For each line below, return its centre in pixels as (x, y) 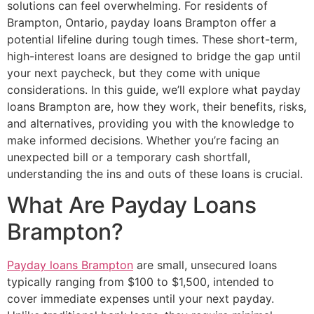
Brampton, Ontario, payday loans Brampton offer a (142, 22)
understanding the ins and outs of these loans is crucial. (155, 173)
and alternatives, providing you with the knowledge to (151, 123)
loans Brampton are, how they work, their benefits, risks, (157, 106)
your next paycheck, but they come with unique (134, 73)
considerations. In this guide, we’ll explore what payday (154, 89)
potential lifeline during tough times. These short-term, (152, 39)
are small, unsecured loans (205, 265)
